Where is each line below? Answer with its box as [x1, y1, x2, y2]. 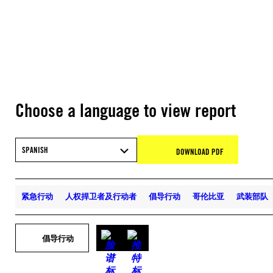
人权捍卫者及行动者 [65, 191, 136, 201]
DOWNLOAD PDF [176, 147, 224, 157]
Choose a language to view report [15, 99, 236, 121]
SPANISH [22, 144, 48, 155]
